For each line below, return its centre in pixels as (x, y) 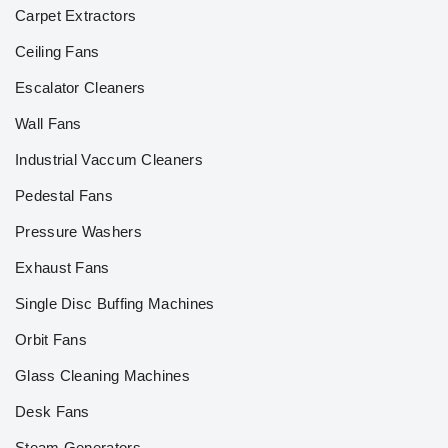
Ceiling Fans (57, 51)
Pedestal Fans (64, 195)
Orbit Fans (51, 339)
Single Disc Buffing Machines (115, 303)
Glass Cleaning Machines (102, 375)
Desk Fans (52, 411)
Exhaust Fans (62, 267)
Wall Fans (48, 123)
